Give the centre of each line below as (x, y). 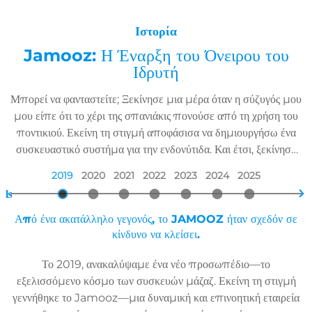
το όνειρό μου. (156, 166)
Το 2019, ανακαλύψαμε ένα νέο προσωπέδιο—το (156, 265)
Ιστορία (156, 32)
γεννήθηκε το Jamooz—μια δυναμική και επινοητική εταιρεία (156, 298)
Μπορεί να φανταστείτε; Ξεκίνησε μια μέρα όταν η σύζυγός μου (156, 100)
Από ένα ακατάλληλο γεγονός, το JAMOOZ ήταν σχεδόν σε (156, 219)
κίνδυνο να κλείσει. (156, 235)
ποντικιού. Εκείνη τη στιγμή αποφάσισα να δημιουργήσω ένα (156, 133)
